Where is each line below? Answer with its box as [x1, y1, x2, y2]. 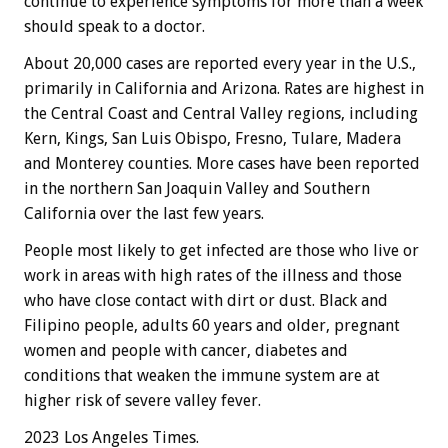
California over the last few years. [24, 204, 264, 224]
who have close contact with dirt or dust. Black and [24, 291, 388, 311]
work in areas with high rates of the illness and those [24, 266, 402, 286]
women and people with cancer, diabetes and [24, 341, 348, 361]
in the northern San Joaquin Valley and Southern [24, 179, 370, 199]
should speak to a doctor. [24, 17, 205, 37]
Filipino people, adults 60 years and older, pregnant [24, 316, 400, 336]
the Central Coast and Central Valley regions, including [24, 104, 418, 124]
